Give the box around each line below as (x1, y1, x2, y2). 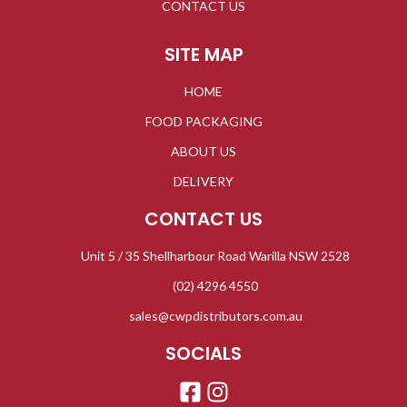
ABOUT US (171, 144, 236, 160)
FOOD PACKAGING (144, 114, 263, 130)
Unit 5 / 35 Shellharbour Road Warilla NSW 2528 (81, 248, 351, 264)
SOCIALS (165, 341, 242, 367)
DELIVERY (174, 174, 233, 190)
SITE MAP (164, 42, 243, 68)
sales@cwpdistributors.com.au (128, 308, 303, 324)
